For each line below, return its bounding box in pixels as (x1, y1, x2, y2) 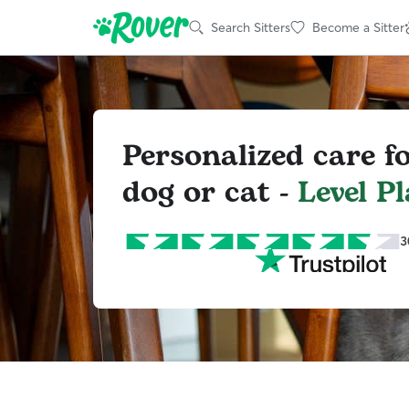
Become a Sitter (312, 18, 404, 36)
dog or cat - (122, 170, 298, 215)
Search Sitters (211, 18, 290, 36)
